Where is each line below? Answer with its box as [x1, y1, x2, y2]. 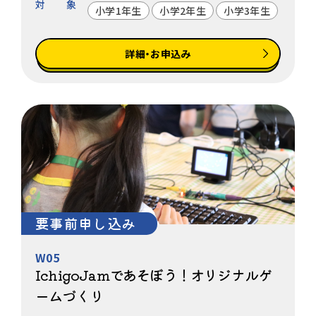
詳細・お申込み [125, 46, 191, 61]
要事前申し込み [35, 212, 136, 233]
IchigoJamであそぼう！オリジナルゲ [35, 264, 272, 285]
